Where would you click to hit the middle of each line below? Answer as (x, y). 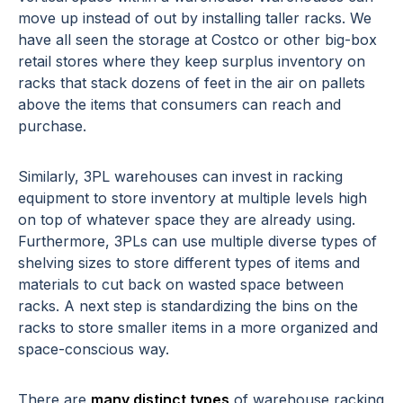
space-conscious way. (94, 349)
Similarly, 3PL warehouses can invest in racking (180, 177)
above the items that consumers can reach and (179, 105)
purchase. (52, 126)
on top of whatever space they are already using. (187, 220)
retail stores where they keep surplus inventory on (192, 62)
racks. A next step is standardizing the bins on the (188, 306)
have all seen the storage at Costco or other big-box (197, 40)
